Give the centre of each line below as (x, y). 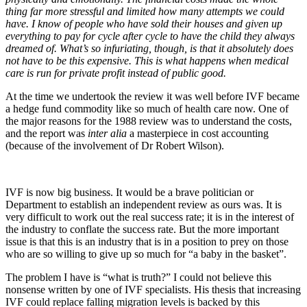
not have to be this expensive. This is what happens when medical (147, 60)
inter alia (109, 133)
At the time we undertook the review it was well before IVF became (152, 96)
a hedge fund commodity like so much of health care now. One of (147, 108)
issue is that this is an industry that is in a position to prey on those (147, 241)
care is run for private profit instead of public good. (116, 73)
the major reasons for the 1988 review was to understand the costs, (149, 121)
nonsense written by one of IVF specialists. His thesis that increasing (153, 289)
